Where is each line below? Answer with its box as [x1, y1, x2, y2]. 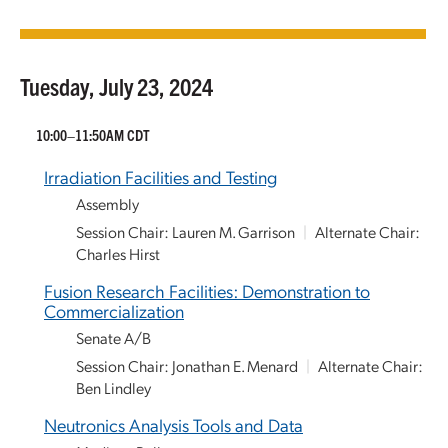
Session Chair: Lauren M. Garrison [76, 221, 295, 242]
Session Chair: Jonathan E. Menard [76, 355, 298, 376]
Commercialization [44, 299, 184, 322]
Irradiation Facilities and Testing [44, 165, 277, 188]
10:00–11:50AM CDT [36, 125, 150, 144]
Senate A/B [76, 327, 151, 348]
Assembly [76, 193, 139, 214]
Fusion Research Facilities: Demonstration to [44, 279, 370, 302]
